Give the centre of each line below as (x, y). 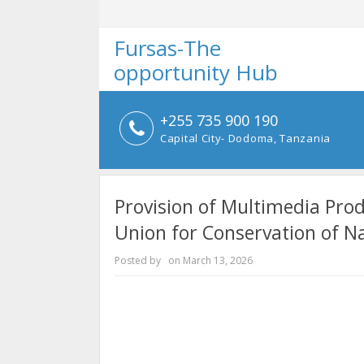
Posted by (139, 260)
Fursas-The (167, 48)
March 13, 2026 (218, 260)
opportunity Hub (195, 72)
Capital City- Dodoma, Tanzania (245, 138)
